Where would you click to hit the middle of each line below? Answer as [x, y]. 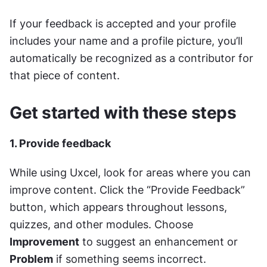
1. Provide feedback [60, 143]
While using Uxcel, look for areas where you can [130, 173]
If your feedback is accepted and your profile [123, 24]
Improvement [44, 242]
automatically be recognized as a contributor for [131, 58]
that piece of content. [65, 75]
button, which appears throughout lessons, [118, 207]
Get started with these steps [123, 113]
